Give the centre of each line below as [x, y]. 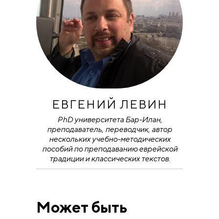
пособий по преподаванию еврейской [109, 149]
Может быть [82, 207]
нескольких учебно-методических [109, 139]
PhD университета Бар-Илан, [109, 119]
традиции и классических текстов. [109, 158]
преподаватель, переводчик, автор [109, 129]
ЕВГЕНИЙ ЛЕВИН [109, 104]
